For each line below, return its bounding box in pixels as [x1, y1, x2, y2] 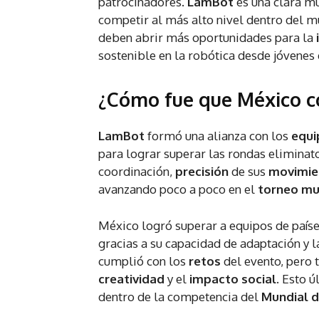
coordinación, [98, 164, 175, 179]
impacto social [189, 271, 276, 287]
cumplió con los [98, 253, 189, 269]
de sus [231, 164, 268, 179]
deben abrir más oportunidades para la [98, 30, 316, 46]
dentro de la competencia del [98, 289, 261, 305]
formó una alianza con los [147, 128, 291, 144]
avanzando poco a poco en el [98, 182, 258, 197]
